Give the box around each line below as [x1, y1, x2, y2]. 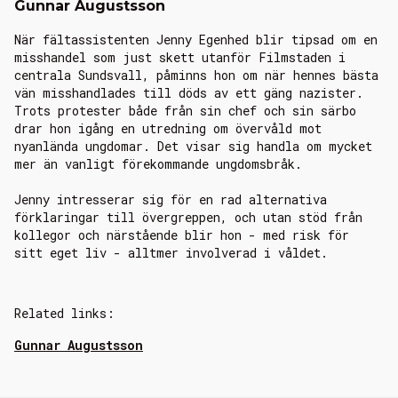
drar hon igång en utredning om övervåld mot [14, 120, 322, 138]
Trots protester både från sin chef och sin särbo [14, 102, 356, 120]
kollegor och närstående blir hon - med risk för [14, 227, 349, 244]
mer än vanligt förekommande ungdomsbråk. [14, 155, 302, 173]
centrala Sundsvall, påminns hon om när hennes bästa [14, 67, 378, 84]
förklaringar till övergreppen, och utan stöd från [14, 209, 362, 227]
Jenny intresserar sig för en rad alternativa [14, 191, 327, 209]
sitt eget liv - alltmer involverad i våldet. [14, 244, 328, 262]
